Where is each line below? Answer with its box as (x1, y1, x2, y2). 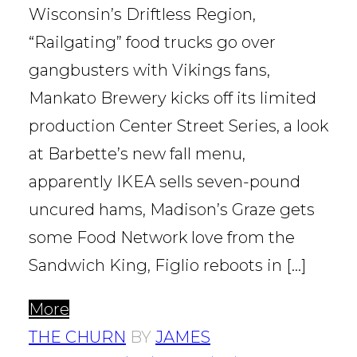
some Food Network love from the (29, 228, 295, 248)
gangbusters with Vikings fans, (29, 61, 270, 80)
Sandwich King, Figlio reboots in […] (29, 256, 306, 276)
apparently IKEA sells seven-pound (29, 172, 300, 192)
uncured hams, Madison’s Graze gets (29, 200, 315, 220)
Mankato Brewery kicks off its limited (29, 88, 316, 108)
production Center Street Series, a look (29, 116, 328, 136)
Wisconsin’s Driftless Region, (29, 5, 256, 25)
